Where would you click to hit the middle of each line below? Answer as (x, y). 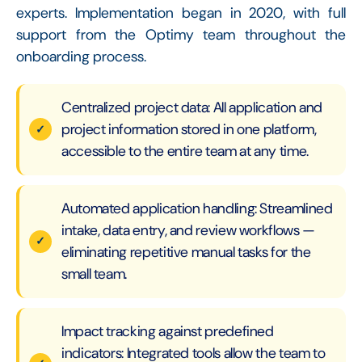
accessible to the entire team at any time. (185, 151)
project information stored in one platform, (189, 129)
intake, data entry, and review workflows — (188, 230)
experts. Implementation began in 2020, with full (181, 13)
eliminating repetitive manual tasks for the (186, 252)
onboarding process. (81, 56)
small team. (95, 274)
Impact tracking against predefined (168, 331)
